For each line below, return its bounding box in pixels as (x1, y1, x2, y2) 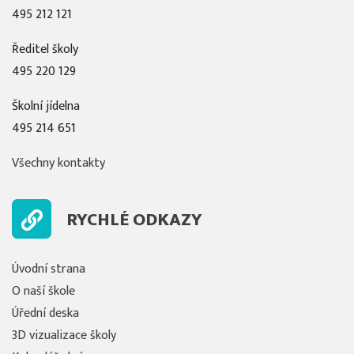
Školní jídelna (12, 95, 80, 117)
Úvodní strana (12, 258, 85, 280)
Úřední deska (12, 302, 79, 324)
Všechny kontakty (12, 152, 105, 174)
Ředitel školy (12, 38, 78, 60)
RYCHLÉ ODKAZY (66, 205, 202, 235)
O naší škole (12, 280, 75, 302)
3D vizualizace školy (12, 324, 116, 346)
